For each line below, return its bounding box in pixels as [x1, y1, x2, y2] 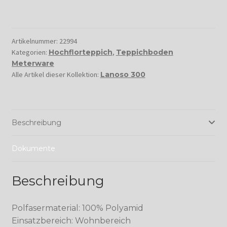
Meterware [11, 58, 54, 68]
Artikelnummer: [11, 36, 59, 46]
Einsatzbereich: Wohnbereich [11, 216, 131, 226]
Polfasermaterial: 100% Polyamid [11, 203, 143, 213]
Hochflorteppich [48, 47, 112, 57]
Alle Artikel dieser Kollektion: [11, 69, 100, 79]
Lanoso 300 [100, 69, 145, 79]
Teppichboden [116, 47, 173, 57]
